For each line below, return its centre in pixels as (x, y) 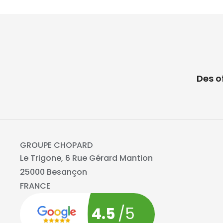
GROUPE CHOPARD (56, 145)
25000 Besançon (54, 172)
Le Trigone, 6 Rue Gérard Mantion (86, 158)
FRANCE (35, 186)
